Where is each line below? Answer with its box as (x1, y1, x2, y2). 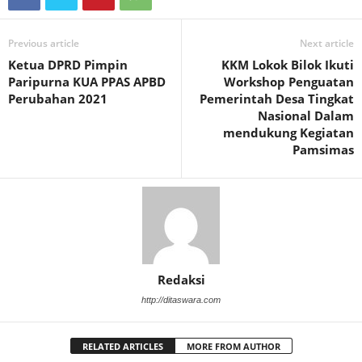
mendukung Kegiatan (223, 124, 354, 141)
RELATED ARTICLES (82, 340, 163, 352)
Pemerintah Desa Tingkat (200, 90, 354, 107)
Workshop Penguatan (224, 74, 354, 90)
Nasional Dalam (258, 107, 354, 124)
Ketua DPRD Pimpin (8, 57, 128, 73)
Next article (300, 36, 354, 50)
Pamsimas (293, 141, 354, 158)
